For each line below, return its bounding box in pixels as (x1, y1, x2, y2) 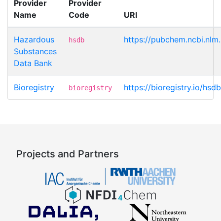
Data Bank (14, 58, 52, 68)
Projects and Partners (16, 147, 119, 160)
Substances (14, 46, 57, 56)
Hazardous (14, 34, 54, 44)
